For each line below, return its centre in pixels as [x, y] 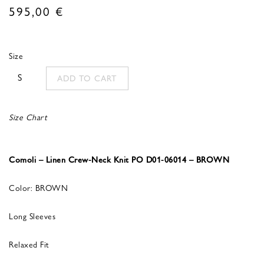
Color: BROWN [38, 187]
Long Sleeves [32, 215]
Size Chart [28, 116]
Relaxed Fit [29, 244]
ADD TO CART [87, 78]
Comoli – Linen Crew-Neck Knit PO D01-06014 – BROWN [119, 159]
